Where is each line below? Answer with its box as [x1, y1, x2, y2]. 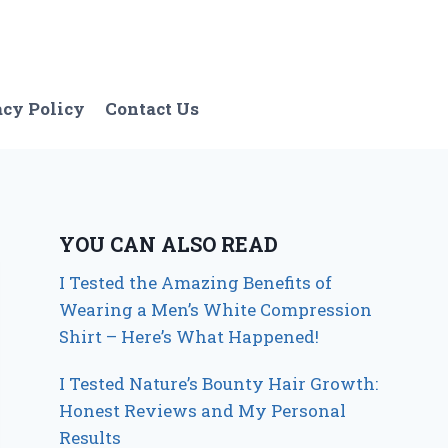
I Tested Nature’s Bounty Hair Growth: [59, 371, 379, 395]
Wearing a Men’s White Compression [59, 297, 373, 321]
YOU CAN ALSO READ [59, 230, 279, 257]
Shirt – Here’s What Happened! [59, 324, 320, 348]
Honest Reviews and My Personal [59, 398, 347, 422]
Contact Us [104, 97, 199, 121]
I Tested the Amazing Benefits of [59, 270, 333, 294]
